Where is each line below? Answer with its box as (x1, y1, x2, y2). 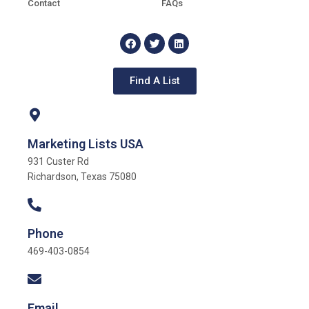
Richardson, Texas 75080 (28, 171, 137, 182)
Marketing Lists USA (28, 137, 143, 151)
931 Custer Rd (28, 156, 89, 167)
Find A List (129, 74, 180, 87)
